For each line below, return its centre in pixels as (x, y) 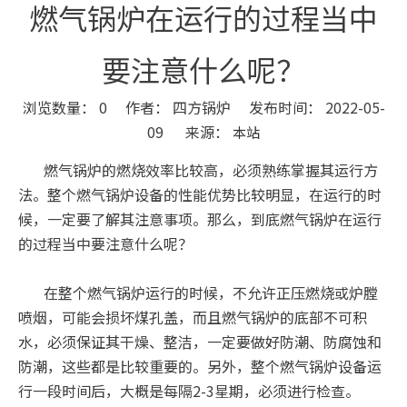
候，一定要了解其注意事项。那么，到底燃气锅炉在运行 (200, 219)
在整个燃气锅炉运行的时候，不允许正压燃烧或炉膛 (211, 293)
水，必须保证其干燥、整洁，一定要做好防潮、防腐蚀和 (200, 342)
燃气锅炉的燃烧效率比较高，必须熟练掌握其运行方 (198, 170)
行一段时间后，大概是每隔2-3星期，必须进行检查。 (189, 391)
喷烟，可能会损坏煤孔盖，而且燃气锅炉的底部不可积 (193, 317)
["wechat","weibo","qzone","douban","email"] (181, 161)
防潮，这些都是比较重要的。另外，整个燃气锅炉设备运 (200, 366)
